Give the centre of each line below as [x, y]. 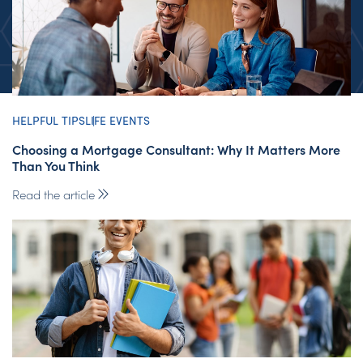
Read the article [53, 194]
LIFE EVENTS [117, 120]
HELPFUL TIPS [49, 120]
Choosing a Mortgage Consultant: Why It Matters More [176, 149]
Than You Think [56, 165]
